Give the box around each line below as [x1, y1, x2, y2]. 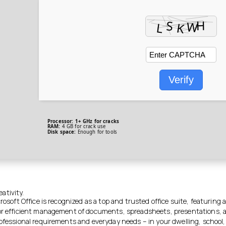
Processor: [47, 118, 74, 125]
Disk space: [47, 128, 76, 135]
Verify [168, 74, 194, 85]
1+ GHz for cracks [73, 118, 119, 125]
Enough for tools [76, 128, 117, 135]
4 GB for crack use [60, 123, 106, 130]
